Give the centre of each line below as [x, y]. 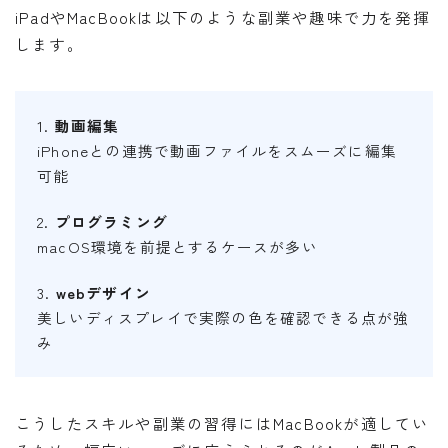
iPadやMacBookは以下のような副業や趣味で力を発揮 [222, 16]
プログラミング [111, 221]
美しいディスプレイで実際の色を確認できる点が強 [223, 317]
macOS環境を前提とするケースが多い [177, 246]
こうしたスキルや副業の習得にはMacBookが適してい [222, 422]
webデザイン [103, 292]
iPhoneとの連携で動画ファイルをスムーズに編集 [217, 150]
